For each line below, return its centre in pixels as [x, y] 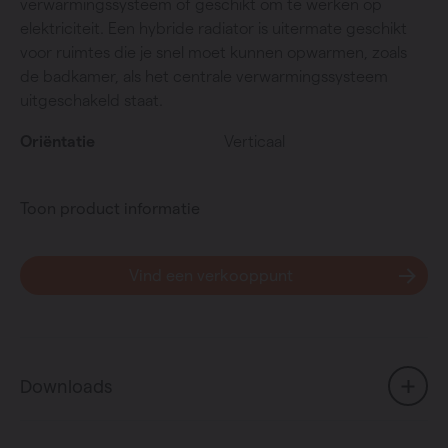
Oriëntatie [57, 142]
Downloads [66, 385]
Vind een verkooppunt [211, 276]
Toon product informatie [110, 209]
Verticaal [254, 142]
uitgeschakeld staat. [91, 101]
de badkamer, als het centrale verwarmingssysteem [204, 77]
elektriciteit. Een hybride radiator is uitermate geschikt [213, 29]
